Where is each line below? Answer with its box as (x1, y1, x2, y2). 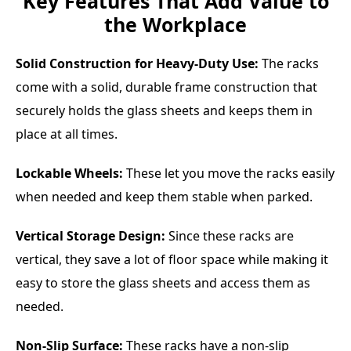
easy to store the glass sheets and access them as (16, 273, 310, 291)
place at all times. (16, 125, 118, 143)
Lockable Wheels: (16, 164, 123, 182)
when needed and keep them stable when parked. (16, 187, 313, 205)
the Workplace (104, 10, 247, 38)
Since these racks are (165, 226, 294, 244)
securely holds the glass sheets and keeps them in (16, 101, 313, 119)
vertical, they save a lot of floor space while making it (16, 250, 328, 268)
